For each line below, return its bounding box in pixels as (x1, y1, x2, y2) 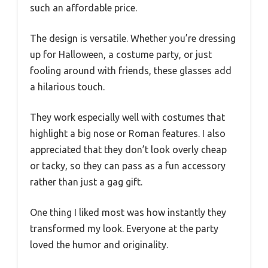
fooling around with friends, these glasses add (30, 65, 232, 77)
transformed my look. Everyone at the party (30, 223, 218, 234)
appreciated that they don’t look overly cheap (30, 144, 227, 156)
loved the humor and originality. (30, 239, 168, 251)
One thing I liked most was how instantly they (30, 207, 226, 218)
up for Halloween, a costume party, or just (30, 49, 212, 60)
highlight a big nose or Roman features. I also (30, 128, 226, 139)
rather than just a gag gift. (30, 176, 142, 188)
